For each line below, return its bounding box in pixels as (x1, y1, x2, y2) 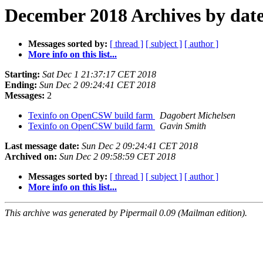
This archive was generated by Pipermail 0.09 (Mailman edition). (5, 208, 247, 218)
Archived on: (5, 151, 57, 162)
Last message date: (5, 141, 79, 151)
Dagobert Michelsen (160, 110, 235, 121)
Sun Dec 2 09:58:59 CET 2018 (59, 151, 176, 162)
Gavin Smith (160, 121, 206, 131)
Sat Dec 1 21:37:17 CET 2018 (42, 69, 156, 80)
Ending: (5, 80, 37, 90)
